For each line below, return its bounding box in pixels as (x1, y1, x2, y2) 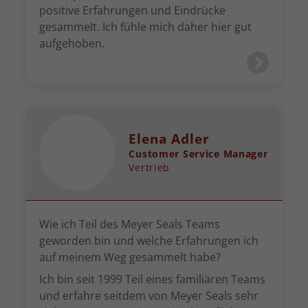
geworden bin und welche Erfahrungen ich (39, 233, 259, 248)
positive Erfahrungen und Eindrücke (39, 3, 226, 18)
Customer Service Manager (129, 147, 268, 160)
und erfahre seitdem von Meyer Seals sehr (39, 288, 259, 303)
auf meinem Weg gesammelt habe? (39, 250, 221, 265)
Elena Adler (129, 129, 210, 148)
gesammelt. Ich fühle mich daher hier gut (39, 19, 252, 34)
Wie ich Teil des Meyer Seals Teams (39, 217, 221, 232)
